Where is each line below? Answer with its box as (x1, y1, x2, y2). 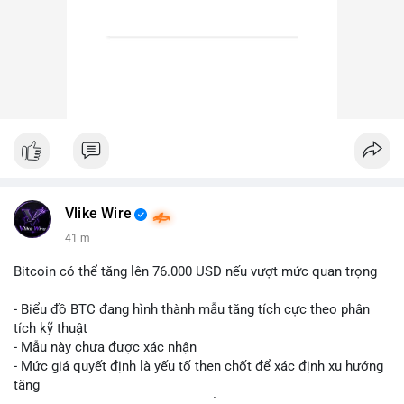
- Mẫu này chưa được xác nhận (14, 339, 197, 356)
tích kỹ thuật (14, 320, 87, 337)
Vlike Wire (65, 206, 132, 223)
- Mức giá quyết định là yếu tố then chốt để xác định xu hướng (14, 358, 383, 375)
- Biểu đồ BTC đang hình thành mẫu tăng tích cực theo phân (14, 301, 370, 318)
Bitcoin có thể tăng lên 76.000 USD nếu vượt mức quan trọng (14, 263, 377, 280)
